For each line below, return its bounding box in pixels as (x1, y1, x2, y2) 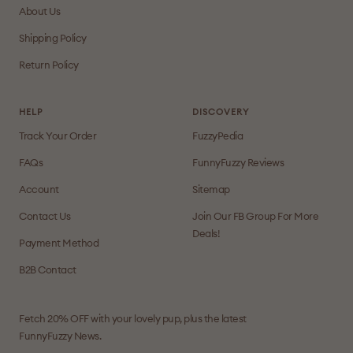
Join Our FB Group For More (192, 211, 318, 222)
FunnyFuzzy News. (19, 331, 101, 342)
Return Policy (19, 60, 79, 71)
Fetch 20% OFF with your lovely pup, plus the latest (19, 314, 247, 325)
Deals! (192, 229, 220, 240)
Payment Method (19, 238, 98, 249)
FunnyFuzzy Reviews (192, 158, 284, 169)
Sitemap (192, 184, 230, 195)
